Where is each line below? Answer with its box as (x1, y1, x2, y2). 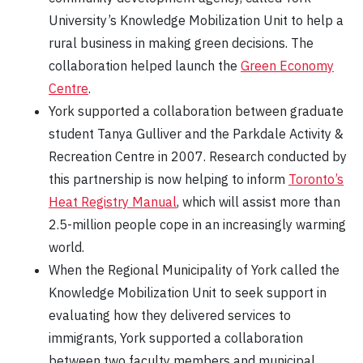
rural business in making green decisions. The (49, 35, 314, 52)
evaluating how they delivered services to (49, 307, 291, 324)
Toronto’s (288, 171, 344, 188)
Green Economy (241, 58, 334, 75)
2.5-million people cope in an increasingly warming (49, 216, 346, 233)
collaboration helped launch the (49, 58, 241, 75)
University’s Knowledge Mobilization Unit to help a (49, 12, 344, 29)
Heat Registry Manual (49, 194, 177, 211)
